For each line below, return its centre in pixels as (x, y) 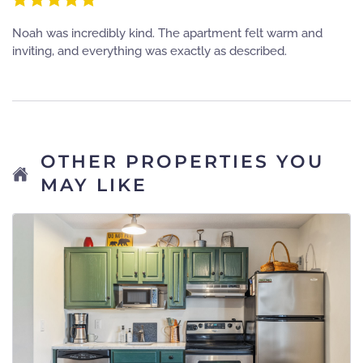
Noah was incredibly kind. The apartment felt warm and (167, 33)
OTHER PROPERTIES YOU (182, 161)
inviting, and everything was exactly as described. (149, 51)
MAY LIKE (94, 185)
